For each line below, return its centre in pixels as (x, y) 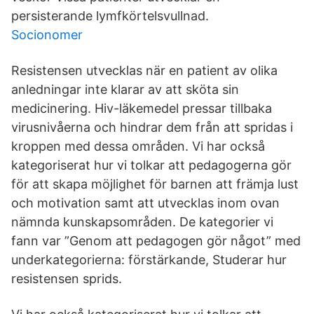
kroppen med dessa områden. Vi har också (138, 146)
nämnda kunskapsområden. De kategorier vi (142, 222)
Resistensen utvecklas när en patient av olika (144, 70)
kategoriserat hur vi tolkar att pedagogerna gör (151, 165)
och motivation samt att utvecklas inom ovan (145, 203)
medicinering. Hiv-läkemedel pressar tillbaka (142, 108)
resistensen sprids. (67, 279)
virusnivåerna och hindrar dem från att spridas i (152, 127)
